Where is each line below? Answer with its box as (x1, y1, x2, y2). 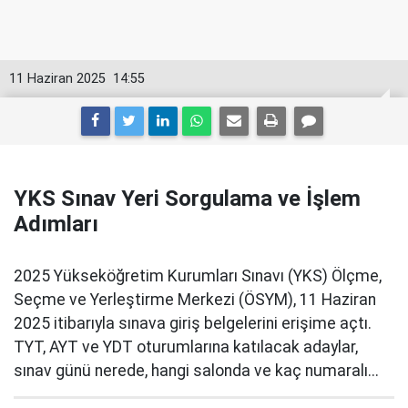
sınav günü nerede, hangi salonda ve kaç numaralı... (14, 362, 379, 380)
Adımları (14, 211, 98, 237)
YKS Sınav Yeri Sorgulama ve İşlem (14, 186, 361, 211)
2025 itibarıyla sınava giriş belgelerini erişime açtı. (14, 314, 372, 332)
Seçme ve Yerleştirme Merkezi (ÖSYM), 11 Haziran (14, 291, 376, 309)
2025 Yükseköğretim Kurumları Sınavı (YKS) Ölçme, (14, 267, 382, 285)
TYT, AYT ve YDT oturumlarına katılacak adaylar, (14, 338, 358, 356)
